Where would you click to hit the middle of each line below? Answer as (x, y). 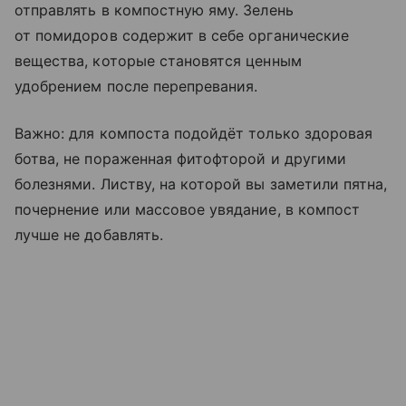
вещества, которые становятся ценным (158, 60)
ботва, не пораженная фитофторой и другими (180, 158)
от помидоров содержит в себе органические (182, 35)
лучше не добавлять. (89, 234)
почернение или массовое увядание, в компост (188, 209)
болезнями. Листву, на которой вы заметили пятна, (201, 184)
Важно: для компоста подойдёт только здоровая (194, 133)
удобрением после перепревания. (136, 86)
